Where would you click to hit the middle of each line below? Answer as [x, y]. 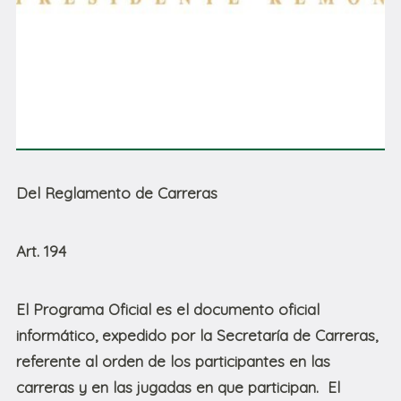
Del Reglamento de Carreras [117, 193]
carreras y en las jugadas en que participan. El [178, 388]
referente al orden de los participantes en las [173, 362]
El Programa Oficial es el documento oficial [168, 310]
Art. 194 [41, 252]
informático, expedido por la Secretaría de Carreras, [197, 336]
